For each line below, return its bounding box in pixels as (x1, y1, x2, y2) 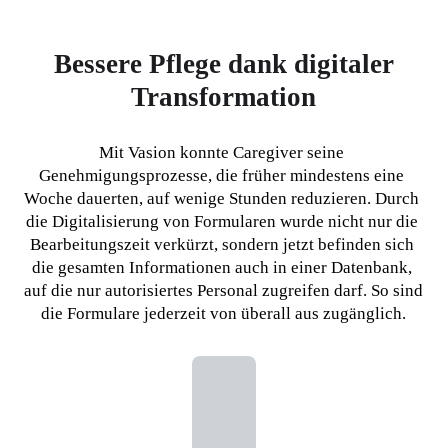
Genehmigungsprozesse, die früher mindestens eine (39, 166, 405, 186)
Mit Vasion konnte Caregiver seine (99, 143, 345, 163)
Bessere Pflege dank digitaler (53, 49, 394, 80)
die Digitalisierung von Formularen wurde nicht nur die (25, 212, 418, 232)
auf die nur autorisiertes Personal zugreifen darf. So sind (24, 281, 424, 301)
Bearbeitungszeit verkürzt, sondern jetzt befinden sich (29, 235, 414, 255)
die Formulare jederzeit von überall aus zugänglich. (41, 304, 407, 324)
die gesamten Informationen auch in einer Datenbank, (31, 258, 412, 278)
